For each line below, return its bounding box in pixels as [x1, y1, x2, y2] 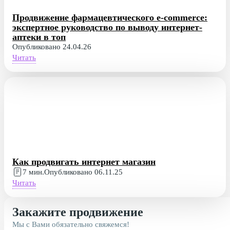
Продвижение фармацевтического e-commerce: [12, 12, 207, 23]
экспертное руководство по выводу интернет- [12, 22, 202, 33]
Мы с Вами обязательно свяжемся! [12, 220, 129, 229]
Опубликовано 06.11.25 [44, 167, 123, 176]
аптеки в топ [12, 32, 66, 43]
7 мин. [23, 167, 44, 176]
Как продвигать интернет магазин [12, 157, 156, 167]
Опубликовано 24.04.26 [12, 43, 91, 51]
